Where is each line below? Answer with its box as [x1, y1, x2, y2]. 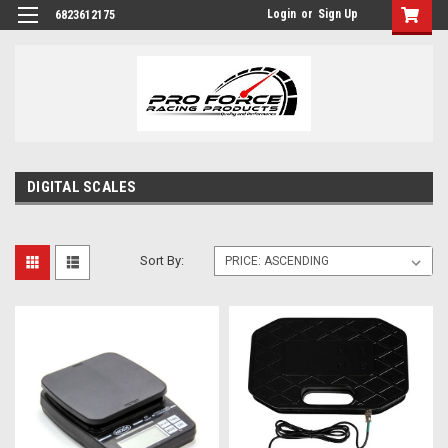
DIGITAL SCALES [27, 177, 137, 196]
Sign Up [318, 7, 358, 21]
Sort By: [140, 252, 185, 268]
